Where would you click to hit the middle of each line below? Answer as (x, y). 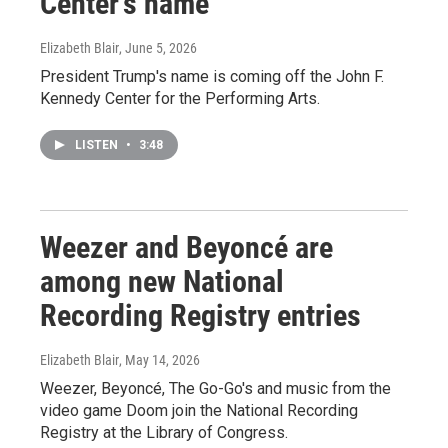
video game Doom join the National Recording (199, 410)
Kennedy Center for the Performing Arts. (180, 98)
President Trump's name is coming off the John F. (212, 76)
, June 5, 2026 (158, 47)
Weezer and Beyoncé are (186, 247)
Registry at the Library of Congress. (164, 432)
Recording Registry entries (200, 315)
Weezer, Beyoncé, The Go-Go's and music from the (215, 388)
